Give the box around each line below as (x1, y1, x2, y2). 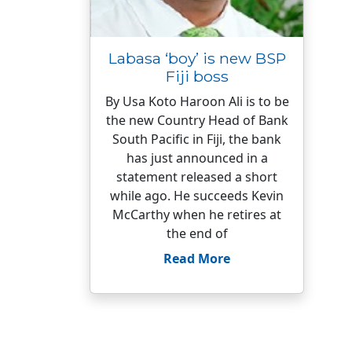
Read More (163, 250, 230, 267)
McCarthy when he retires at (112, 206, 281, 223)
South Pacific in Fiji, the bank (112, 130, 281, 148)
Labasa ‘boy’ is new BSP (108, 49, 286, 68)
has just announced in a (126, 149, 268, 167)
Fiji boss (165, 67, 229, 86)
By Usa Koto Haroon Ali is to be (104, 93, 289, 110)
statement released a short (116, 168, 277, 185)
